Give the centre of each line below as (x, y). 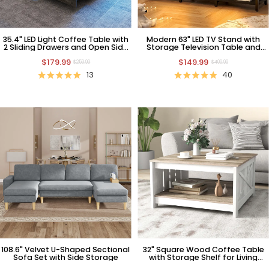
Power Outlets (204, 55)
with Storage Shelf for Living (204, 258)
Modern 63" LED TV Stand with (204, 39)
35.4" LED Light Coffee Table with (65, 39)
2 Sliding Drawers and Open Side (65, 47)
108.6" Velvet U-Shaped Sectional (66, 250)
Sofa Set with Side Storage (65, 258)
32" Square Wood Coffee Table (203, 250)
